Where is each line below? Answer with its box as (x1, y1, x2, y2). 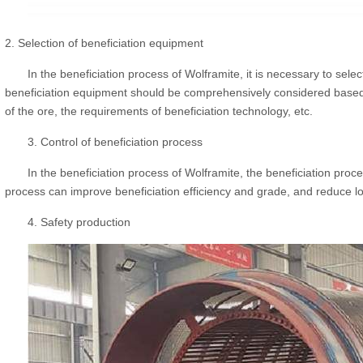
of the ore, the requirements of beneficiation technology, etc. (5, 105, 314, 118)
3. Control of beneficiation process (28, 135, 203, 149)
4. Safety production (28, 216, 131, 229)
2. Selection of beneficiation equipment (5, 36, 204, 50)
